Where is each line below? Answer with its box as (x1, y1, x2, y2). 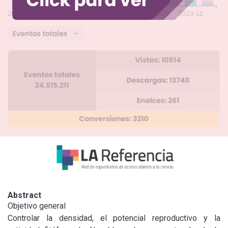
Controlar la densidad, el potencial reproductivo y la (8, 213, 220, 223)
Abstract (8, 190, 41, 200)
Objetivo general (8, 201, 66, 211)
